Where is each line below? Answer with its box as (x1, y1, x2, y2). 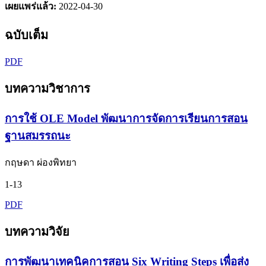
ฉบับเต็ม (5, 28, 48, 42)
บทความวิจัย (5, 225, 69, 239)
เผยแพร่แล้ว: (5, 1, 59, 11)
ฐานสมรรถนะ (5, 129, 71, 142)
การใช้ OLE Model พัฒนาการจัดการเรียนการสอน (5, 112, 248, 125)
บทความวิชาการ (5, 81, 90, 95)
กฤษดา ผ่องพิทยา (5, 157, 77, 168)
